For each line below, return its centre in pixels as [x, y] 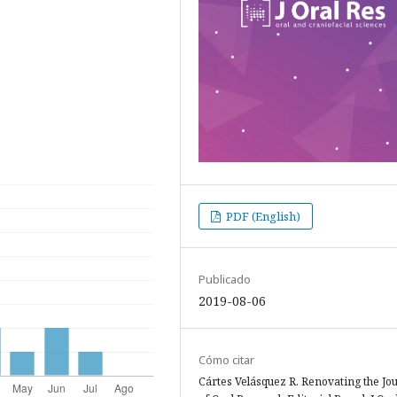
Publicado [225, 280]
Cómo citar [226, 360]
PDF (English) [262, 217]
